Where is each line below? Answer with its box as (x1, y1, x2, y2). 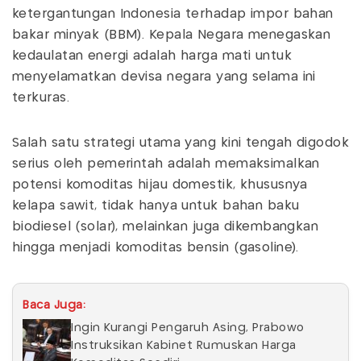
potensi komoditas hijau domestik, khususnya (12, 179, 308, 192)
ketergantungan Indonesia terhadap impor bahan (12, 8, 334, 21)
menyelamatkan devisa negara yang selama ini (12, 71, 316, 84)
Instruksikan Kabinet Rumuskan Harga (71, 340, 297, 352)
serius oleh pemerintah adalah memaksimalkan (12, 158, 320, 171)
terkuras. (12, 92, 69, 105)
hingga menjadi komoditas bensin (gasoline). (12, 242, 299, 255)
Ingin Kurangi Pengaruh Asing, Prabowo (71, 322, 305, 334)
